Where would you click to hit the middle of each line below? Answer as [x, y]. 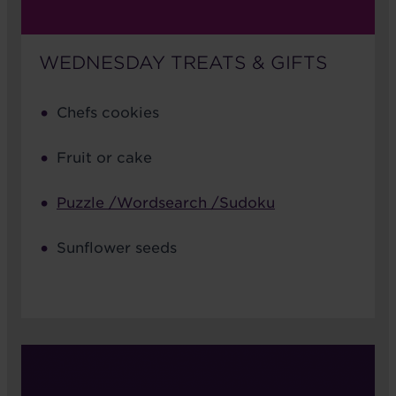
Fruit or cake [104, 157]
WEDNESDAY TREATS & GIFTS [183, 62]
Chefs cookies [108, 112]
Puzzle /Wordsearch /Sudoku [166, 202]
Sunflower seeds [117, 247]
